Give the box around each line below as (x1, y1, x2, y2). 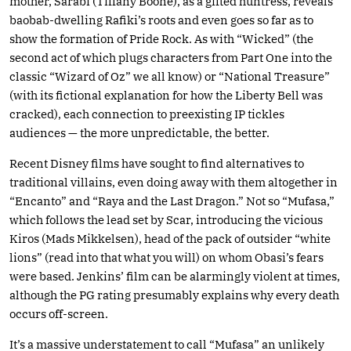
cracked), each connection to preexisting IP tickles (9, 106, 284, 121)
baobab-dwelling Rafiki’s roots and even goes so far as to (9, 12, 313, 27)
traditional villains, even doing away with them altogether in (9, 174, 338, 190)
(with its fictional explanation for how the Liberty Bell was (9, 87, 323, 103)
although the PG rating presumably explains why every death (9, 287, 339, 302)
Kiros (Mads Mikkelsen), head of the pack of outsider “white (9, 230, 331, 246)
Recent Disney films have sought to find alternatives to (9, 155, 304, 171)
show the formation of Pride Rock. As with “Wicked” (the (9, 31, 313, 46)
